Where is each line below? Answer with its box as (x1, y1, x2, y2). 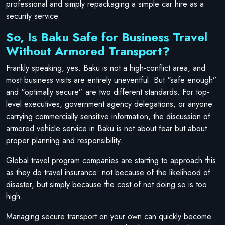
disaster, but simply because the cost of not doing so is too (6, 178, 207, 190)
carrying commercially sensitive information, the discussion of (6, 110, 210, 122)
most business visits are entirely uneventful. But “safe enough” (6, 74, 217, 86)
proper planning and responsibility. (6, 134, 123, 146)
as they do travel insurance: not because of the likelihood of (6, 166, 210, 178)
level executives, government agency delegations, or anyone (6, 98, 212, 110)
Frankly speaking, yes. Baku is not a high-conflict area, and (6, 62, 205, 74)
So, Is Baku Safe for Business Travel (6, 28, 207, 46)
